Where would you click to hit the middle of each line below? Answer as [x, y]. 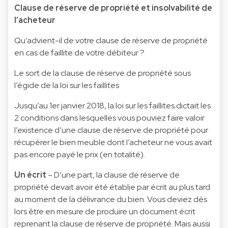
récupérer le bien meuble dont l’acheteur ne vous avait [113, 142]
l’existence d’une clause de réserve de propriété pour [111, 130]
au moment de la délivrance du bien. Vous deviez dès [111, 199]
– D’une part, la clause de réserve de [113, 175]
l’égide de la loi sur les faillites [67, 85]
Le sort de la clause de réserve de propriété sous [103, 73]
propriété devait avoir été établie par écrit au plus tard [112, 187]
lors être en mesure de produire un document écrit [105, 211]
